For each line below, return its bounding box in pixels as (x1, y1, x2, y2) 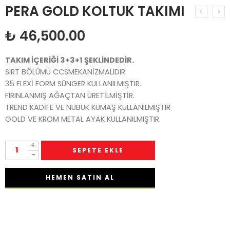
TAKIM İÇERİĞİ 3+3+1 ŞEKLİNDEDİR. (5, 54, 134, 65)
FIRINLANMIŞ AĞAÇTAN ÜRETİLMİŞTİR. (5, 90, 135, 101)
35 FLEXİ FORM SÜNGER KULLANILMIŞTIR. (5, 78, 141, 89)
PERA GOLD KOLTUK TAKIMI (5, 2, 185, 21)
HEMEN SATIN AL (46, 172, 114, 182)
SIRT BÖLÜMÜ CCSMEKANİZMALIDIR (5, 66, 125, 77)
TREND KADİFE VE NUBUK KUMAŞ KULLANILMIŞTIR (5, 102, 170, 112)
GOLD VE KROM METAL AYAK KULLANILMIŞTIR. (5, 113, 161, 124)
